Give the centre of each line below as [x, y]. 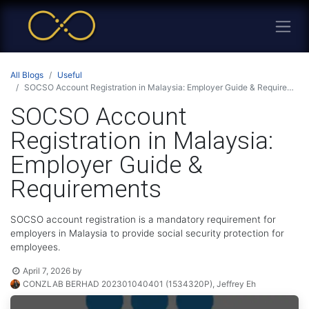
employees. [36, 247]
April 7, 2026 [47, 271]
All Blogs [27, 75]
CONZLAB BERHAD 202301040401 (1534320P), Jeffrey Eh [140, 283]
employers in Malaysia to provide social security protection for [147, 233]
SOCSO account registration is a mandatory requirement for [143, 219]
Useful [70, 75]
